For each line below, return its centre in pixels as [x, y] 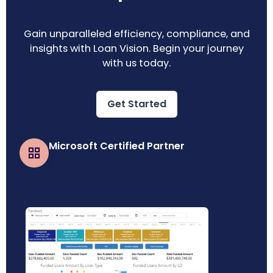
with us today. [136, 63]
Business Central [84, 162]
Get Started [136, 104]
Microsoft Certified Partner [117, 146]
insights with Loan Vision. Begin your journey [136, 49]
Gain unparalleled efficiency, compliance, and [136, 34]
